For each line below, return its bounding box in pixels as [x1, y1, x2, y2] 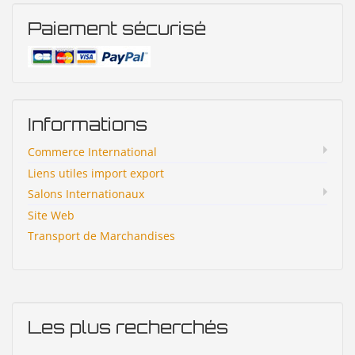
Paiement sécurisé [28, 17, 206, 40]
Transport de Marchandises [28, 228, 175, 244]
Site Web [28, 208, 74, 223]
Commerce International [28, 144, 157, 160]
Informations [28, 113, 147, 136]
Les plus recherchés [28, 316, 228, 338]
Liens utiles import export [28, 166, 164, 181]
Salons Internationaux [28, 186, 144, 202]
